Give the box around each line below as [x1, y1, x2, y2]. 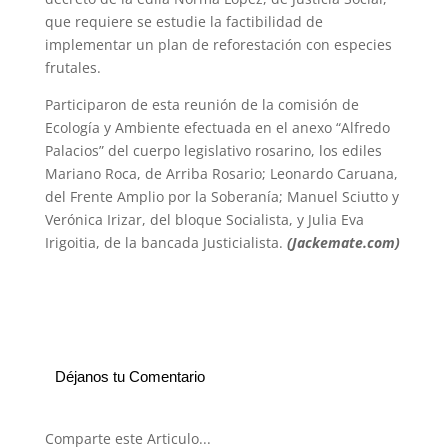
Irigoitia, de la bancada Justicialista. [44, 233, 287, 253]
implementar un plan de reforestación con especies [44, 35, 392, 55]
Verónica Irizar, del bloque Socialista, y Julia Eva [44, 210, 364, 230]
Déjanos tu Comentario [54, 368, 205, 386]
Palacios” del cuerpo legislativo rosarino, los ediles [44, 141, 382, 161]
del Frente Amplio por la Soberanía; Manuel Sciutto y [44, 187, 399, 207]
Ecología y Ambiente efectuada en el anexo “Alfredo [44, 118, 390, 138]
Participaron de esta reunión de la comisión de [44, 95, 359, 115]
